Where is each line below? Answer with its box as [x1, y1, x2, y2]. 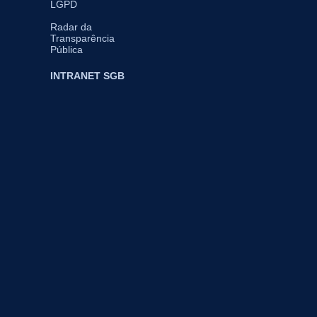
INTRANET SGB [50, 69, 125, 81]
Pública [50, 43, 83, 55]
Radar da [50, 21, 92, 33]
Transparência [50, 32, 115, 44]
